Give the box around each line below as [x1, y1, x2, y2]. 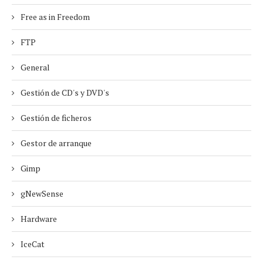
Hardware [21, 213, 57, 224]
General [21, 62, 50, 73]
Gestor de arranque [21, 137, 92, 149]
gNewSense [21, 188, 63, 199]
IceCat [21, 238, 45, 249]
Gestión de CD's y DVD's [21, 87, 109, 98]
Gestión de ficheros [21, 112, 92, 123]
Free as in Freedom [21, 11, 90, 22]
